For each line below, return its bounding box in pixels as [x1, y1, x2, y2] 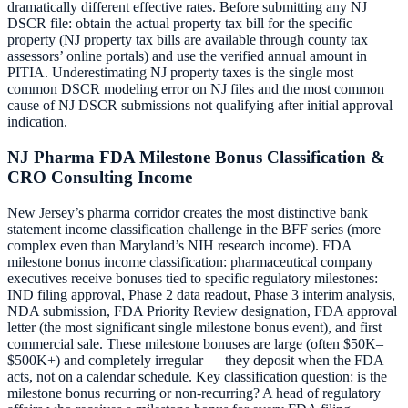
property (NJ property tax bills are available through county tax [7, 32, 368, 48]
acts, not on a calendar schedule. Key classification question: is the [7, 368, 387, 384]
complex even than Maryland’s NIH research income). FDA [7, 237, 352, 253]
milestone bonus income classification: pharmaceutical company [7, 253, 373, 270]
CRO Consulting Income [7, 168, 192, 188]
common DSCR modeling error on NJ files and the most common [7, 81, 384, 97]
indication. [7, 114, 67, 130]
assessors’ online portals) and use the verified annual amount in [7, 48, 367, 65]
